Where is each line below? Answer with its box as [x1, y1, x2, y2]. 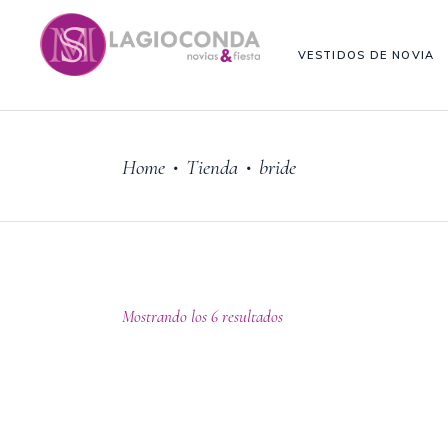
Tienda [186, 154, 238, 180]
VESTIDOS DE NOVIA [298, 47, 435, 62]
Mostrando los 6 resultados [122, 306, 283, 327]
